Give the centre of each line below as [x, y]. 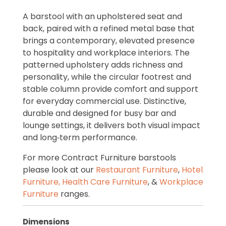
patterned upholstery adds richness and [102, 65]
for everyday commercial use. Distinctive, [104, 101]
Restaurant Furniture [137, 169]
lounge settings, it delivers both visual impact [111, 125]
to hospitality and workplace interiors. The [106, 52]
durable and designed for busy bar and [99, 113]
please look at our [59, 169]
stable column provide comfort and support [110, 89]
